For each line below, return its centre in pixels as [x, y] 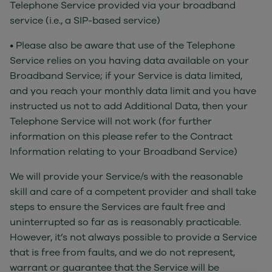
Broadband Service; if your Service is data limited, [126, 76]
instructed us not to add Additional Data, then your [129, 106]
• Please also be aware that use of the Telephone [122, 46]
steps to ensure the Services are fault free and [117, 207]
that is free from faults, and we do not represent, [122, 253]
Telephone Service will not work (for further [111, 121]
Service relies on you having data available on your [129, 61]
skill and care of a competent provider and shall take [133, 192]
